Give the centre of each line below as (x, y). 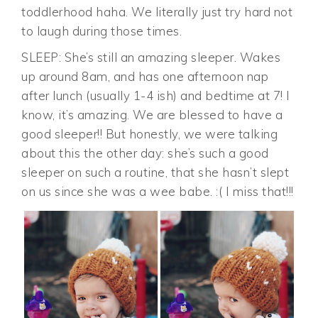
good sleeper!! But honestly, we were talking (150, 134)
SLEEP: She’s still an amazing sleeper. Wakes (151, 57)
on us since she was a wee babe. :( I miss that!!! (158, 192)
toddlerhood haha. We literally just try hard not (157, 12)
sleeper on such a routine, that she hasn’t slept (155, 172)
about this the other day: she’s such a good (145, 153)
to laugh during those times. (102, 31)
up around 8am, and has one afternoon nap (145, 77)
